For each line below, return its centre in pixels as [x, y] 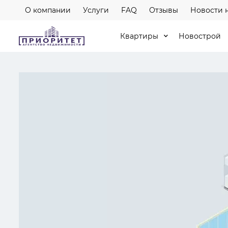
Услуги [96, 10]
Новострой [200, 36]
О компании [48, 10]
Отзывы [164, 10]
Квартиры [139, 36]
